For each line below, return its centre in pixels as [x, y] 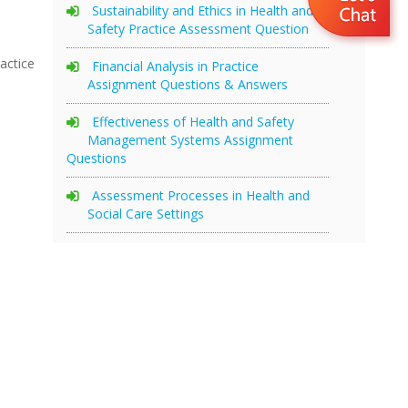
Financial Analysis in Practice [175, 66]
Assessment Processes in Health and [201, 195]
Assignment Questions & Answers [188, 84]
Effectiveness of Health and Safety [193, 121]
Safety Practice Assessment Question [198, 28]
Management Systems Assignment [190, 139]
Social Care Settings [146, 213]
